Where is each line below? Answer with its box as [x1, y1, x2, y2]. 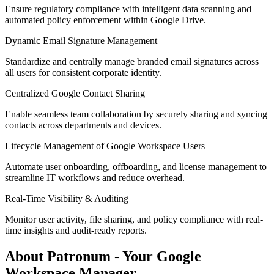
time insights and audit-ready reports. [5, 224, 147, 235]
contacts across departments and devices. [5, 119, 161, 130]
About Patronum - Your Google [5, 248, 201, 264]
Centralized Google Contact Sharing [5, 87, 145, 98]
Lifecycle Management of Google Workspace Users [5, 140, 205, 151]
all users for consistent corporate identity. [5, 67, 161, 78]
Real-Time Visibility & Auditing [5, 193, 128, 204]
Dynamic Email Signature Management [5, 35, 157, 46]
